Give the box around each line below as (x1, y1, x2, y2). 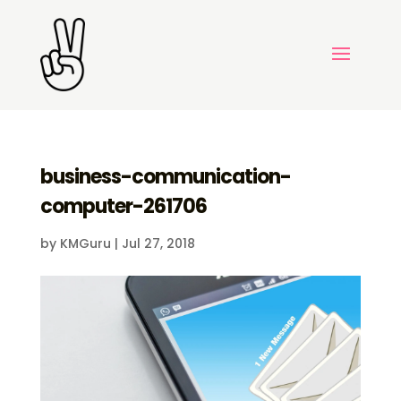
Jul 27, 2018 (121, 235, 195, 253)
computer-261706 (39, 192, 207, 221)
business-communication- (39, 163, 291, 192)
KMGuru (59, 235, 111, 253)
